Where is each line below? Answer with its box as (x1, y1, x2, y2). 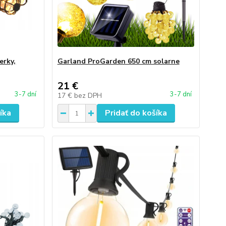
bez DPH (74, 91, 102, 100)
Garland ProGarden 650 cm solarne (57, 56, 180, 66)
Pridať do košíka (104, 107, 167, 119)
